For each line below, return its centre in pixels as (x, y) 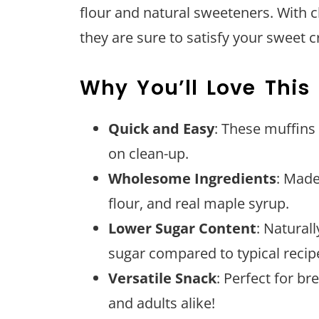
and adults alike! (162, 303)
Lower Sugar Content (182, 228)
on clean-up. (148, 153)
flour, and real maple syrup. (199, 203)
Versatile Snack (162, 278)
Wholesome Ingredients (192, 178)
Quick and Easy (161, 128)
